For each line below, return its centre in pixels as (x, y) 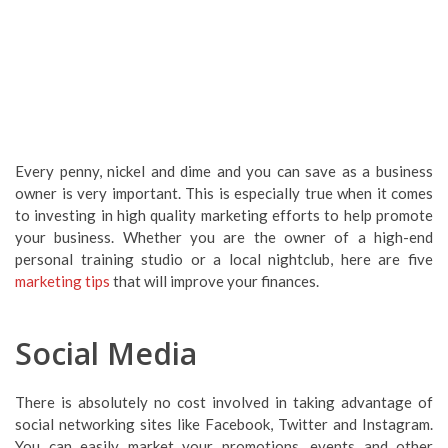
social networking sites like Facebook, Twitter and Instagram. (224, 424)
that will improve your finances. (214, 281)
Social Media (106, 353)
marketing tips (62, 281)
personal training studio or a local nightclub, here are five (224, 259)
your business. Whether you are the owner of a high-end (224, 237)
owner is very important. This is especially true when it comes (224, 193)
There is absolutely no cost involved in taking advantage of (224, 402)
